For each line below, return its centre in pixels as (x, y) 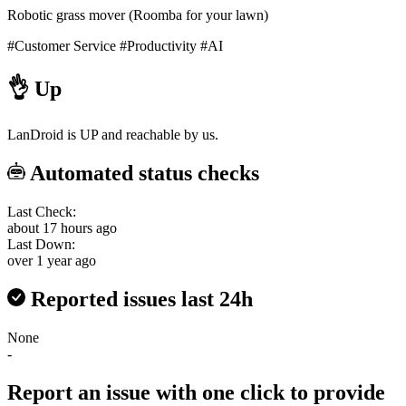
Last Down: (41, 245)
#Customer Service (62, 45)
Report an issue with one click (149, 392)
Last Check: (42, 212)
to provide (338, 392)
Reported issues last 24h (139, 300)
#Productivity (158, 45)
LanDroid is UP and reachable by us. (113, 135)
